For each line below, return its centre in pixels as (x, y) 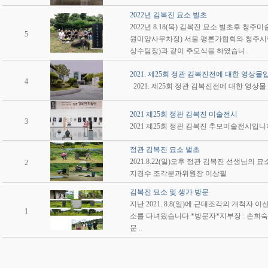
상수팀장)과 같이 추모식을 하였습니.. (189, 51)
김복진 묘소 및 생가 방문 (169, 192)
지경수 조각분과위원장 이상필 (180, 173)
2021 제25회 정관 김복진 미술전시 (184, 114)
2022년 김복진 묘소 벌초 (168, 15)
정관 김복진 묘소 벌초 (165, 150)
